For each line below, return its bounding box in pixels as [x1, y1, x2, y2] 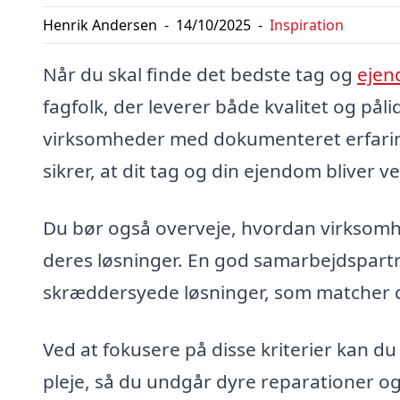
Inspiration [270, 15, 344, 36]
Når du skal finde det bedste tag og [43, 62, 357, 87]
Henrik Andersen [43, 15, 157, 36]
